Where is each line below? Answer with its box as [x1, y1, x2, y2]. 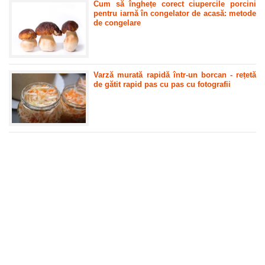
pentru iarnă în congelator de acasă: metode [93, 8, 256, 18]
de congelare [93, 18, 141, 27]
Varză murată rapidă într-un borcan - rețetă [93, 70, 256, 80]
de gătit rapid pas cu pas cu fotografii [93, 80, 231, 89]
